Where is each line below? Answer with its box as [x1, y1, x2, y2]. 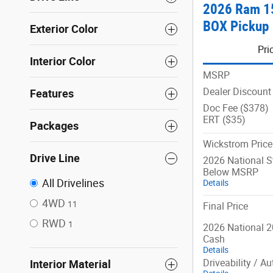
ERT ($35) [203, 113, 246, 126]
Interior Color [30, 55, 96, 68]
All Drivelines [42, 177, 104, 190]
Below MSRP [203, 166, 258, 178]
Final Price [203, 200, 248, 212]
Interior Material [30, 258, 111, 271]
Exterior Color [30, 23, 98, 35]
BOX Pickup [203, 18, 269, 34]
